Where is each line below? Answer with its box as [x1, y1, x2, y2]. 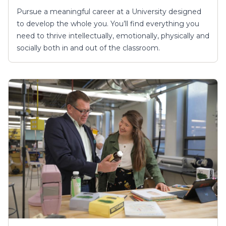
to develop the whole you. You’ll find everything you [17, 19, 199, 28]
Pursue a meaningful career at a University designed [17, 7, 201, 16]
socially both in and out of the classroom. [17, 43, 160, 52]
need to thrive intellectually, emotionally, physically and [17, 31, 209, 40]
